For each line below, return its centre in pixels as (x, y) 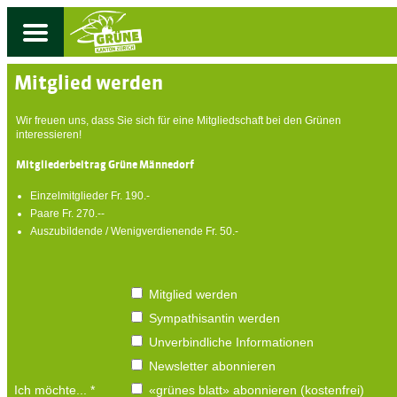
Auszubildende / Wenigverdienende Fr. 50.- (134, 231)
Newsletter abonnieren (212, 366)
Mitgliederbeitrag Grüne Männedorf (105, 166)
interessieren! (49, 135)
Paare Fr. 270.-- (67, 214)
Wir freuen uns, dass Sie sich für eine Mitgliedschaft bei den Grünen (179, 121)
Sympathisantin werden (214, 318)
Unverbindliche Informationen (231, 342)
